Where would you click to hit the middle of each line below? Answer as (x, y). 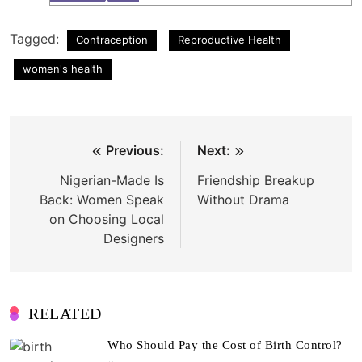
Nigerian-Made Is (112, 181)
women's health (63, 69)
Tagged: (36, 39)
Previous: (135, 151)
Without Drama (243, 200)
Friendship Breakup (256, 181)
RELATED (65, 314)
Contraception (112, 40)
